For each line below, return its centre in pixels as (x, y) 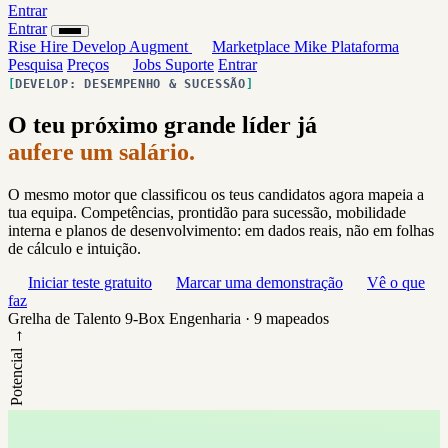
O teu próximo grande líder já (162, 125)
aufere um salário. (101, 152)
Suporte (189, 65)
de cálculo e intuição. (74, 249)
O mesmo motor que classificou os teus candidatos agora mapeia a (216, 195)
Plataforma (365, 47)
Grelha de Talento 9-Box (86, 319)
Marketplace (253, 47)
